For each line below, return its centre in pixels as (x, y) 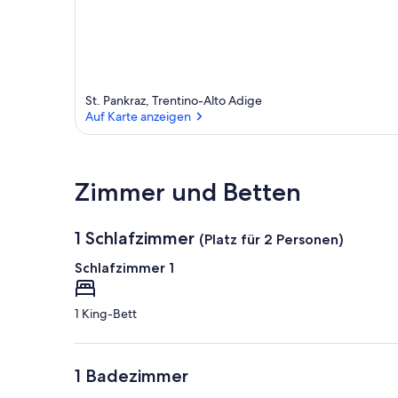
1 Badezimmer (131, 376)
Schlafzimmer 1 (124, 268)
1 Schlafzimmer (135, 239)
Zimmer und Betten (188, 192)
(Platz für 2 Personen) (271, 240)
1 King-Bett (106, 314)
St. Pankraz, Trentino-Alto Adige (174, 101)
